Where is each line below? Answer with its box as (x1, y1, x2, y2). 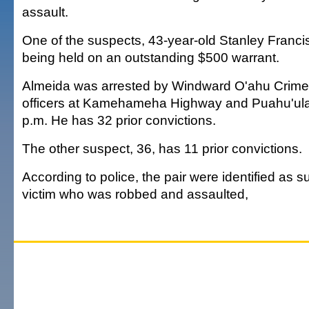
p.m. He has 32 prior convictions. (22, 112, 216, 128)
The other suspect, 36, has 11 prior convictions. (22, 141, 302, 156)
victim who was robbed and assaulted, (22, 186, 248, 201)
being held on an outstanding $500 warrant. (22, 50, 279, 65)
